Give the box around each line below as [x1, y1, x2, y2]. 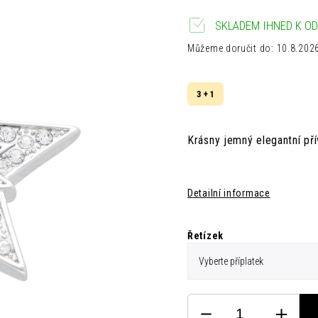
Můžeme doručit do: [187, 43, 274, 54]
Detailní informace [187, 187, 270, 199]
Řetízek [187, 230, 224, 241]
